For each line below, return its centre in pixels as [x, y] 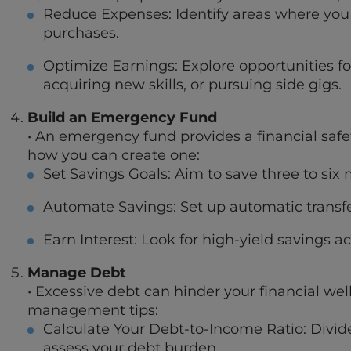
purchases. [81, 33]
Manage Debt [77, 273]
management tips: [93, 311]
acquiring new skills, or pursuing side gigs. [192, 85]
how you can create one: [114, 156]
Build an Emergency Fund [122, 118]
